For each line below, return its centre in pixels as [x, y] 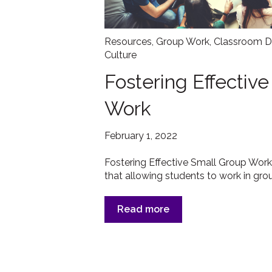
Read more [143, 209]
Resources [128, 42]
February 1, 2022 [141, 135]
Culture [121, 55]
